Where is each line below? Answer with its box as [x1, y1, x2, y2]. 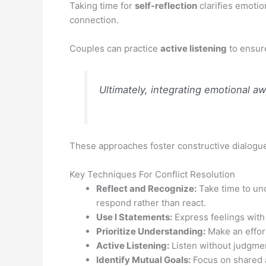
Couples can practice [69, 42, 160, 54]
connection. [69, 14, 119, 26]
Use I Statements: [96, 211, 172, 223]
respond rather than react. [96, 197, 206, 208]
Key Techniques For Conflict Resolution [69, 168, 235, 180]
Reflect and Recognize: [96, 182, 197, 194]
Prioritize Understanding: [96, 225, 205, 237]
